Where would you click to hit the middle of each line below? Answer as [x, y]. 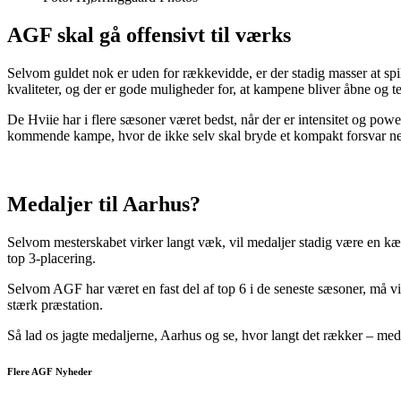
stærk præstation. [55, 304]
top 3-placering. [51, 258]
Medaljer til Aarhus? [104, 204]
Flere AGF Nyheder [50, 371]
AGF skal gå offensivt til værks [149, 35]
